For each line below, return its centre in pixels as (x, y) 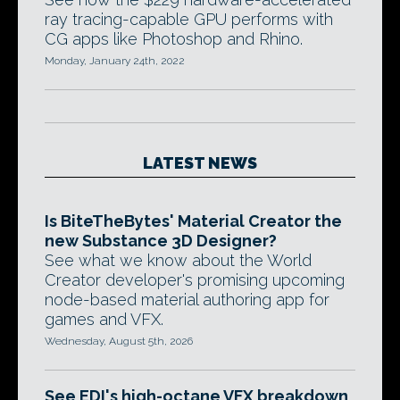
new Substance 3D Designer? (161, 241)
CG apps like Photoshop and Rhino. (174, 39)
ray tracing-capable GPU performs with (189, 19)
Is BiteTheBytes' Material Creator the (193, 221)
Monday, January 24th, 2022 (115, 61)
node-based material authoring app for (187, 300)
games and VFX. (104, 319)
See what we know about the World (178, 260)
